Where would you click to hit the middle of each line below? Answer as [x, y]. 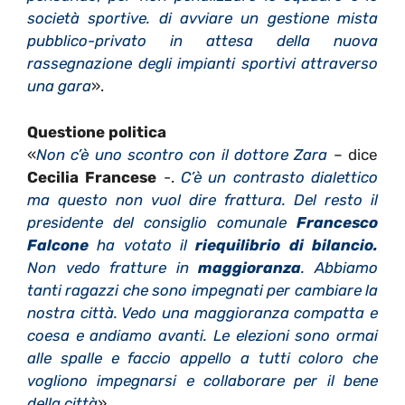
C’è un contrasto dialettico [280, 177]
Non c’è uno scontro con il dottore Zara [182, 154]
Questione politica [97, 132]
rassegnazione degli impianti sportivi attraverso [202, 64]
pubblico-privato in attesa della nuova [202, 41]
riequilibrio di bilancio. [287, 245]
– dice [353, 154]
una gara [59, 86]
